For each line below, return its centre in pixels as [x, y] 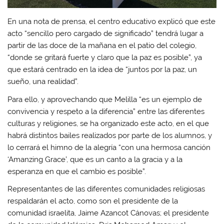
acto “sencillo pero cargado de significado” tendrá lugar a [106, 34]
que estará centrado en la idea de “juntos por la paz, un [102, 70]
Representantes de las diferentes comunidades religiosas [106, 189]
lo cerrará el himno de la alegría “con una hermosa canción [109, 147]
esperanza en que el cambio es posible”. [77, 171]
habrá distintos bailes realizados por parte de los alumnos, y [110, 135]
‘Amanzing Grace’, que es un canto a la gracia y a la [95, 159]
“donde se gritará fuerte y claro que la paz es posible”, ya [105, 58]
